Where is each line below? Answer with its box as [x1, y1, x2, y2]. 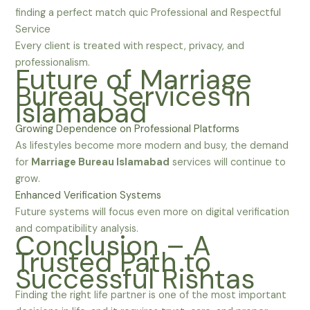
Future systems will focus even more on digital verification [15, 206, 290, 219]
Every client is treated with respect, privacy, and [15, 39, 245, 53]
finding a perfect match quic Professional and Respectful [15, 6, 282, 20]
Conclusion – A [15, 228, 212, 264]
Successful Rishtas [15, 261, 255, 298]
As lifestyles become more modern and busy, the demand [15, 139, 289, 153]
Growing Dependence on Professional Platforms [15, 122, 240, 136]
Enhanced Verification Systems [15, 189, 162, 203]
